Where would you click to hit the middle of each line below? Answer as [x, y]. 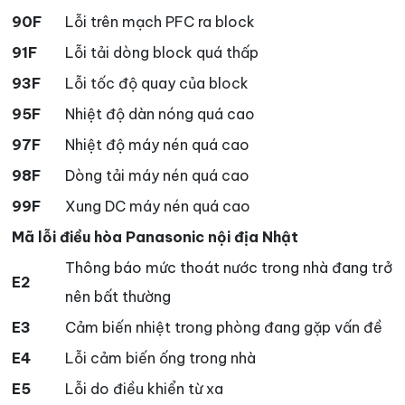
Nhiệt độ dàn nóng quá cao [160, 114]
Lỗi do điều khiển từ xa [144, 389]
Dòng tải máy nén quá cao [157, 176]
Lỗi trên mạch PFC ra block [160, 22]
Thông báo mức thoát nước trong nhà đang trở [229, 268]
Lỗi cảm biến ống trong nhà [160, 358]
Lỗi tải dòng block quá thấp [162, 53]
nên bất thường [118, 297]
